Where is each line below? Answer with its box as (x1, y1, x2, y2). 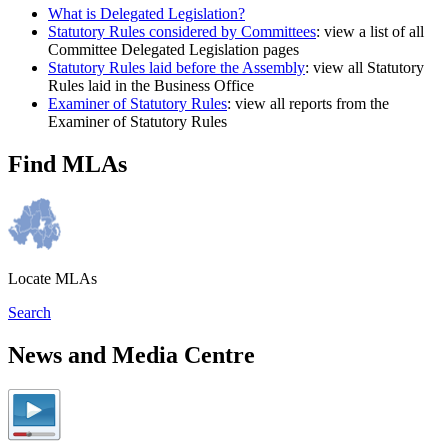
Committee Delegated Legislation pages (48, 41, 299, 59)
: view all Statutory (305, 59, 424, 77)
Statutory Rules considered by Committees (48, 23, 316, 41)
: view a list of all (316, 23, 424, 41)
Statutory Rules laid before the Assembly (48, 59, 305, 77)
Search (8, 304, 51, 322)
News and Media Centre (8, 342, 255, 369)
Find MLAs (8, 151, 127, 178)
